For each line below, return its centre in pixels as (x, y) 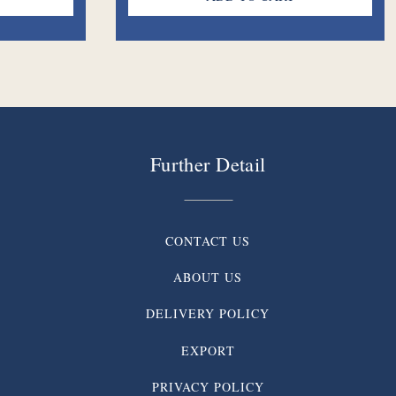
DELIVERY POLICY (208, 314)
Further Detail (208, 163)
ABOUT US (208, 278)
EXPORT (208, 350)
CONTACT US (208, 240)
